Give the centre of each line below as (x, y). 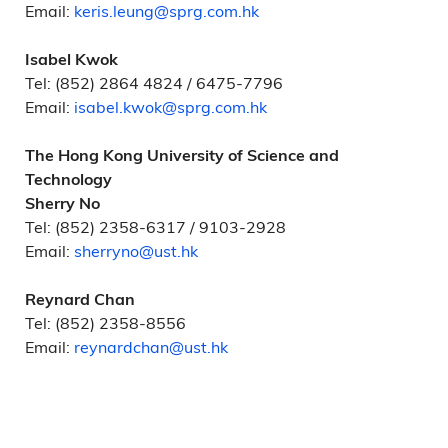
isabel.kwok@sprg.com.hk (170, 106)
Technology (68, 179)
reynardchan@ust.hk (151, 346)
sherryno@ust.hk (136, 250)
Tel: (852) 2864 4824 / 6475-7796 (154, 82)
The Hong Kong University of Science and (182, 155)
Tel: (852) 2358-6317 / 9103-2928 (155, 226)
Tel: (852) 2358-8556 (105, 322)
